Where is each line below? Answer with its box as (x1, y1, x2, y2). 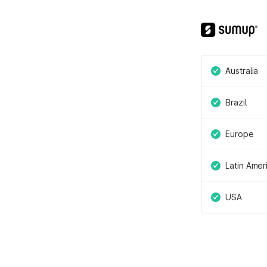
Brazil (225, 97, 247, 107)
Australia (225, 66, 259, 76)
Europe (225, 129, 254, 139)
